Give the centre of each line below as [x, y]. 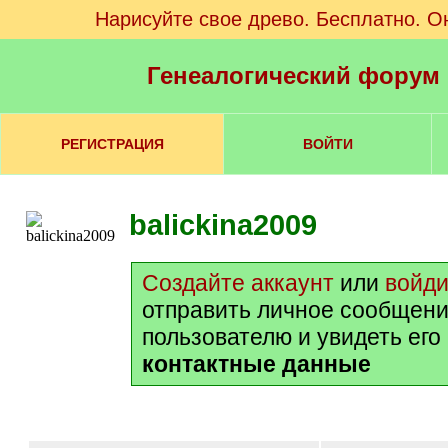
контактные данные [256, 364]
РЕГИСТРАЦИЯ [112, 144]
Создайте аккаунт [238, 283]
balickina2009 [223, 225]
